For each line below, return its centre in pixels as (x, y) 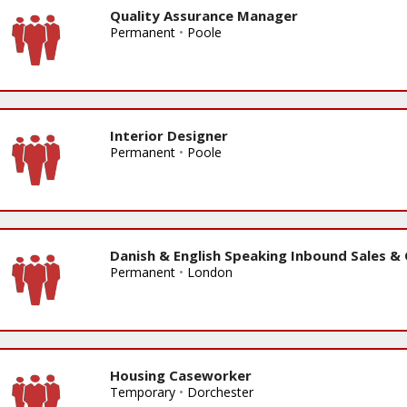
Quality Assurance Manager (203, 15)
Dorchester (220, 392)
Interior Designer (169, 135)
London (209, 272)
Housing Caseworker (180, 375)
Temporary (142, 392)
